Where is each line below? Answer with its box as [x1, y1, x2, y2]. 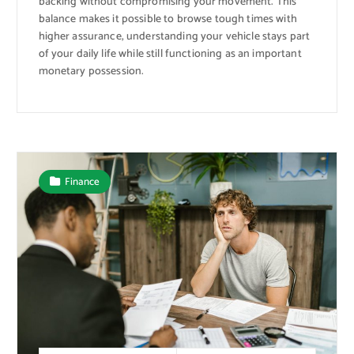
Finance [65, 172, 100, 190]
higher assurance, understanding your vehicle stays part [38, 27, 311, 46]
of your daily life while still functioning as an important [38, 44, 302, 63]
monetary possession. [38, 62, 145, 81]
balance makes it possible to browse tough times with [38, 9, 297, 28]
